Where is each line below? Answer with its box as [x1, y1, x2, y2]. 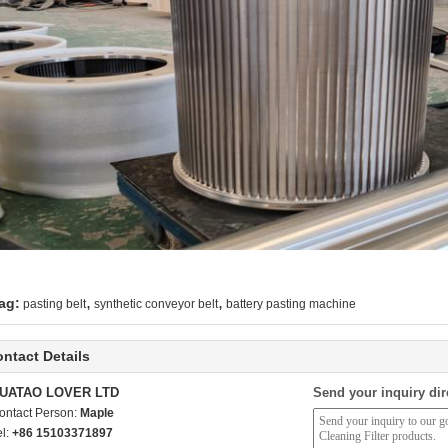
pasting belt [23, 297, 86, 311]
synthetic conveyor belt [94, 297, 218, 311]
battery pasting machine [226, 297, 356, 311]
